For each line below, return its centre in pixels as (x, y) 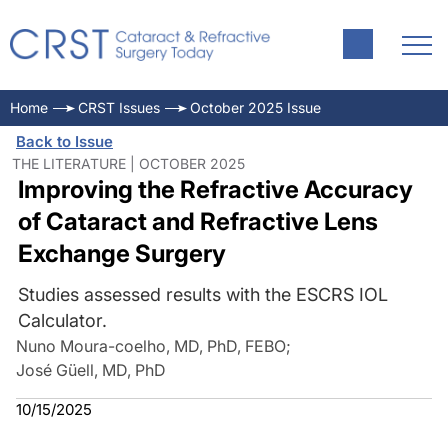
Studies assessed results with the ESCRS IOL (202, 294)
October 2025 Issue (255, 107)
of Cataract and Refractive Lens (197, 221)
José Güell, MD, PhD (91, 370)
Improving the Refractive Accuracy (215, 189)
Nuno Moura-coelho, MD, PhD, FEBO (151, 346)
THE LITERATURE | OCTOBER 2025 (128, 163)
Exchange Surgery (121, 253)
